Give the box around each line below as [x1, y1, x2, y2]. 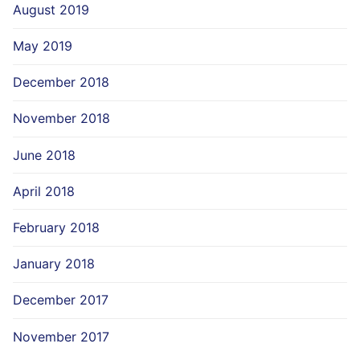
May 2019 [13, 38, 72, 55]
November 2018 [13, 110, 110, 127]
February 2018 [13, 219, 100, 236]
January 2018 [13, 256, 95, 272]
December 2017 [13, 292, 108, 309]
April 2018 [13, 182, 75, 199]
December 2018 [13, 74, 109, 91]
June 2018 [13, 146, 76, 163]
